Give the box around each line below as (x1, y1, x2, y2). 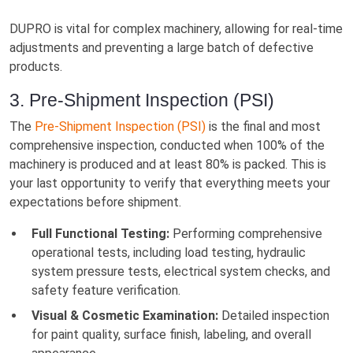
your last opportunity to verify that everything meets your (9, 175, 330, 191)
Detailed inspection (218, 307, 329, 323)
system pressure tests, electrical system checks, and (32, 263, 330, 279)
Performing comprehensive (169, 225, 322, 241)
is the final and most (206, 118, 321, 134)
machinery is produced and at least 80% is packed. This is (9, 156, 326, 172)
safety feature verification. (32, 282, 180, 298)
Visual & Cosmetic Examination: (32, 307, 218, 323)
